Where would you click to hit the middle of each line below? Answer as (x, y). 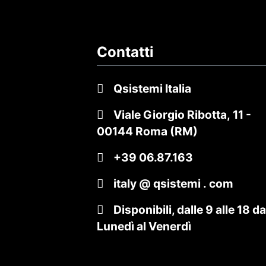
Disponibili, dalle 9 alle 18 (183, 209)
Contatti (125, 52)
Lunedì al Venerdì (144, 226)
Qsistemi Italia (152, 88)
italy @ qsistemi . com (173, 183)
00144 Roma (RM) (147, 131)
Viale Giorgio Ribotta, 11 (178, 114)
